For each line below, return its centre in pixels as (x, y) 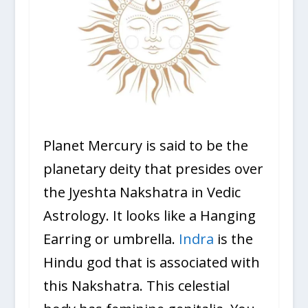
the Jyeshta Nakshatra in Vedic (142, 192)
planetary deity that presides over (153, 168)
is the (233, 239)
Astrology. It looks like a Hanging (149, 215)
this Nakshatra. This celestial (136, 285)
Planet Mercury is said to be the (145, 145)
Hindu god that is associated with (151, 262)
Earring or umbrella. (111, 239)
